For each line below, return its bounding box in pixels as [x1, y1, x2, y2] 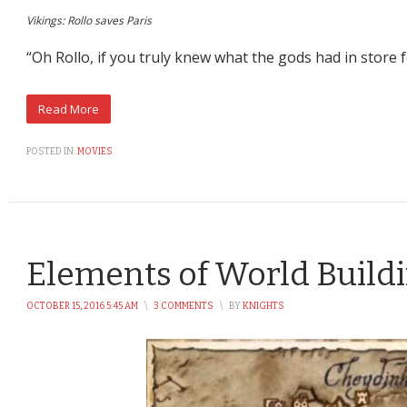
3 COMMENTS [154, 301, 213, 313]
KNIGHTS [243, 301, 284, 313]
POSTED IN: [26, 146, 75, 158]
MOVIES [77, 146, 113, 158]
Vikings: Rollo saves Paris [26, 13, 152, 29]
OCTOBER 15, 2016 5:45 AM [26, 301, 138, 313]
